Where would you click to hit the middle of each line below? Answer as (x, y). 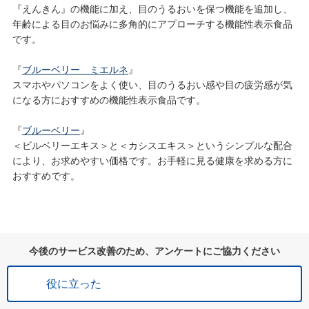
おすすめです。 (46, 176)
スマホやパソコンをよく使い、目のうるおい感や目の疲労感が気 (152, 85)
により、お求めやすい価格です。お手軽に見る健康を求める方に (152, 161)
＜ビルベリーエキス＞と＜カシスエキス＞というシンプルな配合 (152, 146)
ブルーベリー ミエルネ (75, 70)
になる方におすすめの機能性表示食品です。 (109, 100)
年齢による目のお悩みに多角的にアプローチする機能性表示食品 (152, 24)
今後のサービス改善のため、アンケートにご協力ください (154, 251)
